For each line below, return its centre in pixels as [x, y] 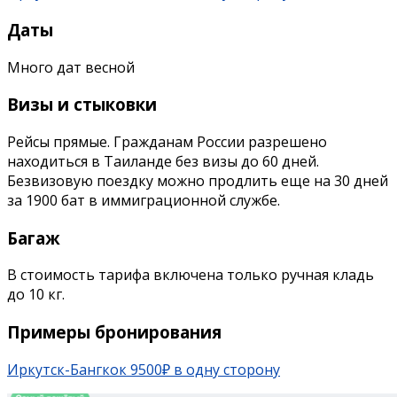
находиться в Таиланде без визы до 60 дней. [163, 161]
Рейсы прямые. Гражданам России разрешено [167, 141]
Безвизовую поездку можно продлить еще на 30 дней [198, 180]
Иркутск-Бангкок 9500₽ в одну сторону [144, 369]
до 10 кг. [36, 295]
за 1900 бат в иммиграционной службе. [144, 200]
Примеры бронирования [114, 332]
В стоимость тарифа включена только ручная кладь [191, 275]
